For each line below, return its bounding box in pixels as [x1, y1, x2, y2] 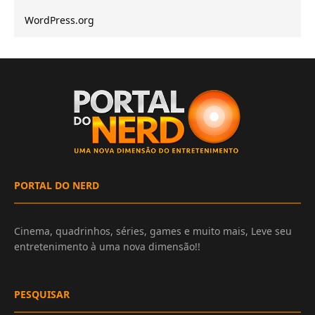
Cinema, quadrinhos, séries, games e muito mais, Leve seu [14, 224, 292, 238]
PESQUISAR [14, 288, 70, 302]
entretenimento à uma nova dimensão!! [14, 240, 201, 254]
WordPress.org [25, 13, 94, 27]
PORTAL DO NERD [14, 179, 99, 193]
